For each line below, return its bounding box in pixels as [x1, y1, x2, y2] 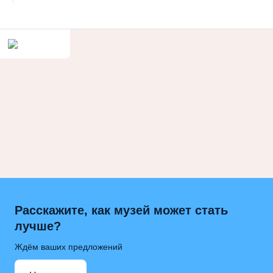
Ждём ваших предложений [15, 242, 122, 252]
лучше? [15, 219, 61, 233]
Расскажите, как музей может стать [15, 204, 228, 217]
